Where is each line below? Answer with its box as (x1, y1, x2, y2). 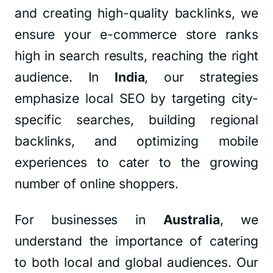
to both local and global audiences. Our (15, 255, 258, 270)
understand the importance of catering (15, 233, 258, 249)
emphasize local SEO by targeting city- (15, 91, 258, 106)
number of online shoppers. (15, 176, 179, 191)
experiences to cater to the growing (15, 155, 258, 170)
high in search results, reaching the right (15, 48, 258, 63)
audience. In (15, 69, 115, 85)
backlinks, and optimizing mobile (15, 133, 258, 149)
